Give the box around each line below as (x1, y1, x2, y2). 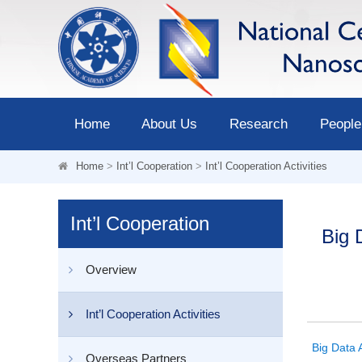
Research (229, 116, 288, 132)
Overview (86, 263, 137, 276)
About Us (141, 116, 198, 132)
